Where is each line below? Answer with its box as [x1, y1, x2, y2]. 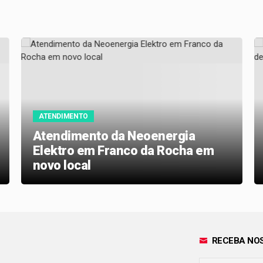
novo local [32, 158, 91, 173]
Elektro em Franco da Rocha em [32, 143, 214, 159]
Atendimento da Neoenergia [32, 129, 195, 144]
